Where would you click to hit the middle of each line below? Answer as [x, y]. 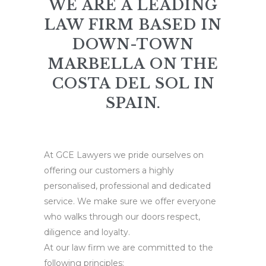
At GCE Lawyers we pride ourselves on [124, 155]
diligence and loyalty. [87, 232]
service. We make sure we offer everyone [130, 201]
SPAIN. [133, 103]
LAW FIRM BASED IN [133, 24]
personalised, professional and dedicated [127, 186]
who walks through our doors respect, [122, 216]
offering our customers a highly [109, 170]
